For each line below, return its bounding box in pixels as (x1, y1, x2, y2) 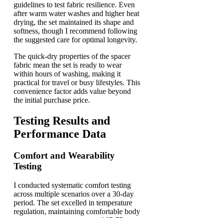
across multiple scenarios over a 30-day (14, 189, 134, 198)
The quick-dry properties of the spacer (14, 52, 130, 60)
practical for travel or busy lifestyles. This (14, 78, 140, 87)
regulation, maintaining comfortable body (14, 207, 140, 216)
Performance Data (14, 127, 106, 140)
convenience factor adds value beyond (14, 87, 131, 95)
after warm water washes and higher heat (14, 9, 139, 18)
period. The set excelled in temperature (14, 198, 132, 207)
